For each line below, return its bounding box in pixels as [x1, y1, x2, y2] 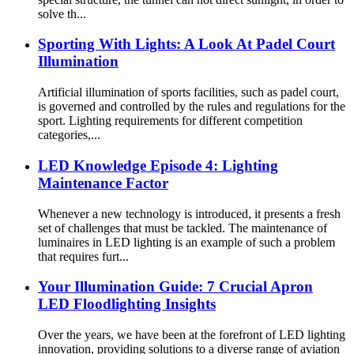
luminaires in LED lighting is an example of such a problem [38, 235, 335, 249]
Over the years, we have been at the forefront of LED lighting [38, 327, 345, 341]
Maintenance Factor [38, 174, 168, 191]
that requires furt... [38, 249, 129, 263]
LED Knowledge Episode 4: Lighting [38, 156, 278, 174]
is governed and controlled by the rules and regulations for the [38, 100, 345, 114]
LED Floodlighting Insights [38, 296, 216, 313]
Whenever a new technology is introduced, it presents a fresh [38, 206, 341, 220]
